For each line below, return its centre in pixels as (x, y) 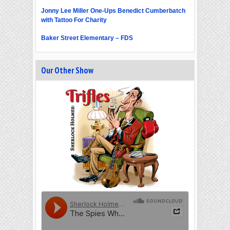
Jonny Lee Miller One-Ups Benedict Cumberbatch (113, 11)
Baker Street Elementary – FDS (87, 38)
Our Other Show (67, 71)
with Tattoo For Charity (74, 20)
